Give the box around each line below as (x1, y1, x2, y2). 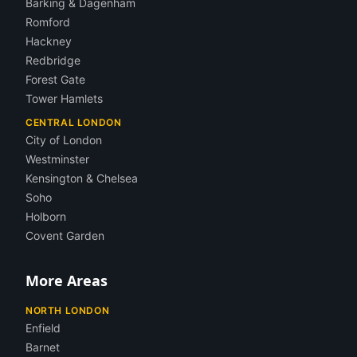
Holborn (25, 210, 66, 223)
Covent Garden (25, 229, 104, 242)
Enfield (25, 321, 61, 335)
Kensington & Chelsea (25, 171, 138, 185)
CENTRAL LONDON (25, 116, 122, 128)
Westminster (25, 152, 89, 166)
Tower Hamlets (25, 92, 103, 105)
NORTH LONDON (25, 304, 110, 316)
